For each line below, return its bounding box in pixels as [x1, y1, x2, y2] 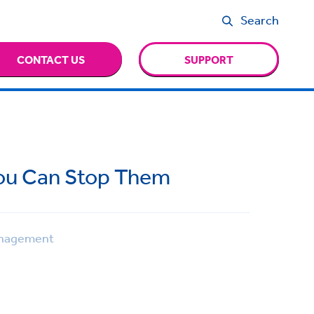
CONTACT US [17, 52, 86, 67]
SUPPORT [184, 52, 234, 67]
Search [240, 11, 280, 27]
